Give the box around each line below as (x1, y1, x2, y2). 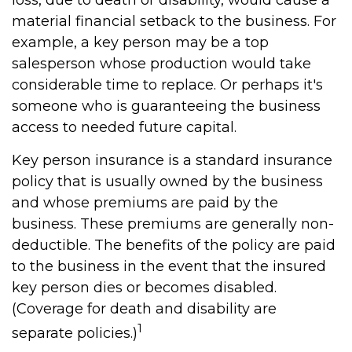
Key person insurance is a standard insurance (12, 152, 332, 169)
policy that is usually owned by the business (12, 173, 323, 190)
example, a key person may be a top (12, 34, 269, 51)
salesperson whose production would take (12, 55, 311, 72)
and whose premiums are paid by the (12, 194, 278, 211)
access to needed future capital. (12, 119, 236, 136)
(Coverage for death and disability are (12, 300, 277, 317)
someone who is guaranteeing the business (12, 97, 321, 115)
